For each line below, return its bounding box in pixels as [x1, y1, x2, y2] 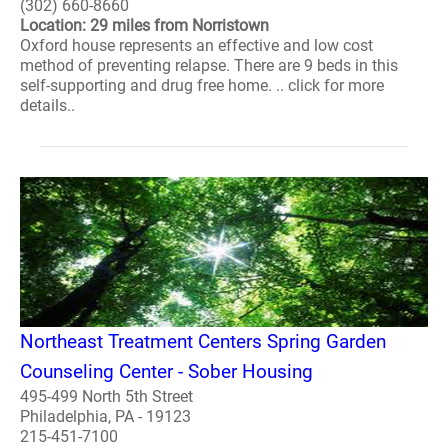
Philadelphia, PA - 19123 [20, 406, 191, 426]
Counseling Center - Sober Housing [20, 359, 313, 383]
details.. [20, 96, 75, 116]
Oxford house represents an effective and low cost [20, 36, 373, 56]
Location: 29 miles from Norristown [20, 16, 269, 36]
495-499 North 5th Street [20, 386, 193, 406]
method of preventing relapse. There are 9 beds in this [20, 56, 398, 76]
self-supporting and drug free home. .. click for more [20, 76, 384, 96]
